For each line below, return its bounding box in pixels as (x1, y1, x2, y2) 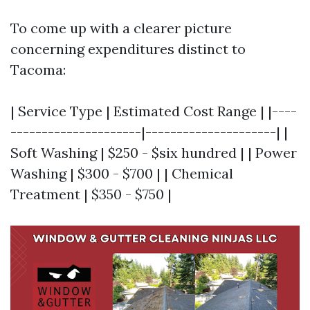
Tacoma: (10, 61, 66, 78)
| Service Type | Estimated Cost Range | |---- (10, 102, 297, 120)
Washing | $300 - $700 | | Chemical (10, 165, 233, 182)
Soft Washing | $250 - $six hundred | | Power (10, 144, 297, 161)
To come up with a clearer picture (10, 19, 232, 37)
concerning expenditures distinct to (10, 40, 246, 57)
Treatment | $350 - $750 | (10, 185, 172, 203)
